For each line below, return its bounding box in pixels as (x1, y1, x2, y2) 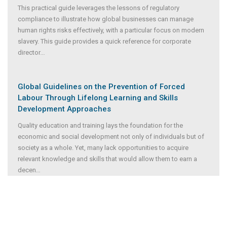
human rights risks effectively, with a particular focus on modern (18, 26, 204, 34)
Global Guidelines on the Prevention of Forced (18, 82, 185, 92)
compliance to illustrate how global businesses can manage (18, 15, 194, 23)
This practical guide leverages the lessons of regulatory (18, 4, 179, 12)
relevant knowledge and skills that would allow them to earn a (18, 155, 197, 163)
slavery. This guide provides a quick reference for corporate (18, 37, 191, 46)
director (18, 49, 41, 57)
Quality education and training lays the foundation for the (18, 122, 183, 130)
